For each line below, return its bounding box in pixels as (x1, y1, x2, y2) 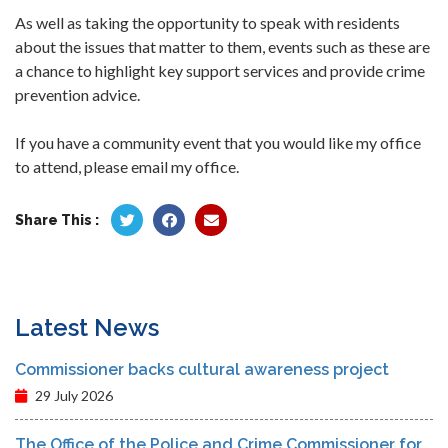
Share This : (15, 212, 99, 229)
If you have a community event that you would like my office (15, 133, 421, 153)
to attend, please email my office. (15, 157, 239, 177)
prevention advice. (15, 85, 140, 105)
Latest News (15, 313, 159, 343)
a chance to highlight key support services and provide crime (15, 61, 425, 81)
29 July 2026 (32, 387, 113, 405)
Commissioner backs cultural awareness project (15, 360, 389, 380)
